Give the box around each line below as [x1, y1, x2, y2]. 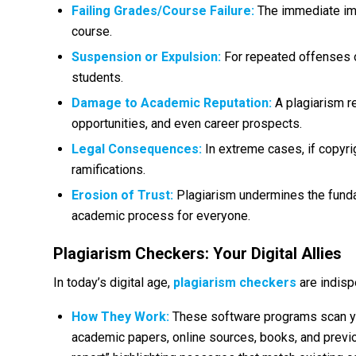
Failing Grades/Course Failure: [72, 2, 254, 18]
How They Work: [72, 308, 169, 324]
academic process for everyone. [72, 207, 250, 223]
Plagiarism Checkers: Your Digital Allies [53, 243, 342, 263]
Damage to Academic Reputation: [72, 95, 272, 110]
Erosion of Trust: [72, 187, 173, 203]
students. [72, 69, 123, 85]
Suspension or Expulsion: [72, 48, 221, 64]
